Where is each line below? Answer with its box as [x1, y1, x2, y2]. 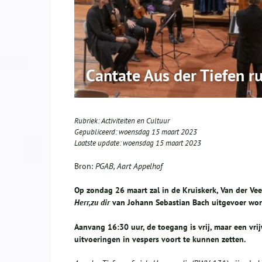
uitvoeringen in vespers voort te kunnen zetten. [74, 234, 246, 245]
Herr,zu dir [74, 197, 110, 208]
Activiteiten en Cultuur [101, 116, 170, 126]
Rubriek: [74, 116, 101, 126]
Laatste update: [74, 138, 123, 149]
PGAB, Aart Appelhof [93, 161, 163, 172]
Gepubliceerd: [74, 127, 119, 137]
